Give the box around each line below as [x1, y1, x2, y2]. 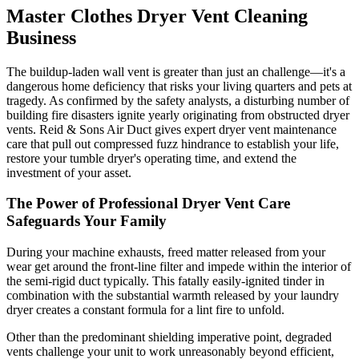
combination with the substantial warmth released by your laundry [6, 288, 339, 303]
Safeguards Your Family [6, 212, 167, 230]
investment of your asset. [6, 165, 131, 179]
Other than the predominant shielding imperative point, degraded [6, 330, 332, 345]
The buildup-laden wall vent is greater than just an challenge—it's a [6, 64, 345, 79]
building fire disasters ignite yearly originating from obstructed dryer [6, 107, 349, 122]
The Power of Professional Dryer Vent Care [6, 195, 290, 212]
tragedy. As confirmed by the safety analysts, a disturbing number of [6, 93, 349, 107]
